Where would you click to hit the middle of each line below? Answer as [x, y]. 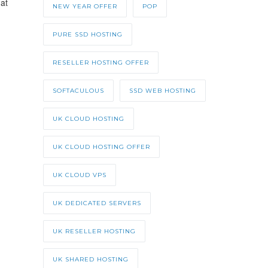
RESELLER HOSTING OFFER [100, 63]
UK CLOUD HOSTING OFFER [101, 147]
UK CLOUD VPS [79, 175]
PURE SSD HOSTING [87, 35]
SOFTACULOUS [78, 91]
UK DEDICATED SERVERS [97, 203]
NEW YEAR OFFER [85, 7]
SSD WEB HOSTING [162, 91]
